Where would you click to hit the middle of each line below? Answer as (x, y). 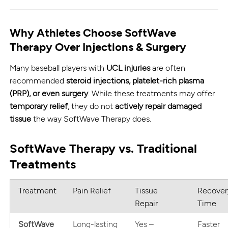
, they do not (92, 105)
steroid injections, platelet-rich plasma (135, 80)
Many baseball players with (58, 67)
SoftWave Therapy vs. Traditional (104, 148)
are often (168, 67)
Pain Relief (92, 190)
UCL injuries (129, 67)
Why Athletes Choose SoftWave (93, 32)
